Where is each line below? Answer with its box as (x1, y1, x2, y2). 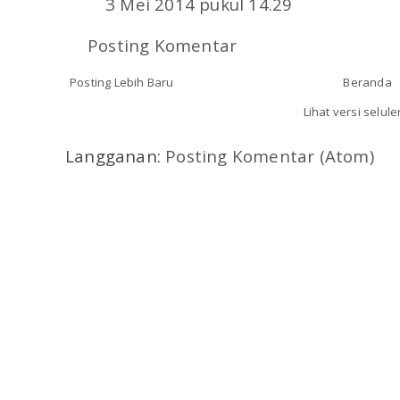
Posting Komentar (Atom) (165, 145, 374, 168)
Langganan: (65, 145, 166, 168)
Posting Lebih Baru (70, 74, 174, 91)
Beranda (343, 74, 392, 91)
